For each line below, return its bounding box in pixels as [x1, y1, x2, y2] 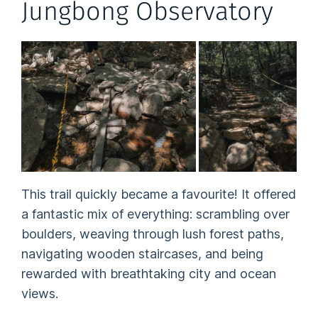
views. [21, 286, 59, 302]
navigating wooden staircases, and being [21, 246, 264, 262]
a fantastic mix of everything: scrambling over [21, 207, 290, 222]
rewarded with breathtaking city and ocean [21, 266, 277, 282]
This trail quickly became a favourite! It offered [21, 187, 297, 202]
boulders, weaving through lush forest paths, [21, 226, 285, 242]
